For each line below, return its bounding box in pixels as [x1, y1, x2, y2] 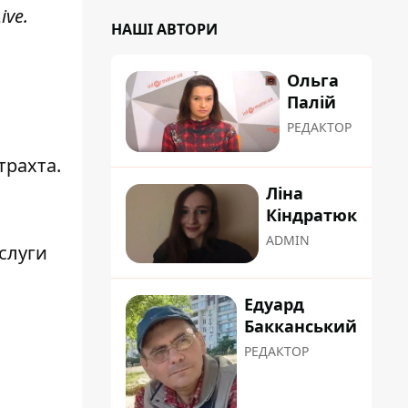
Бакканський [244, 315, 357, 338]
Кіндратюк [266, 204, 357, 227]
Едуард [244, 293, 304, 316]
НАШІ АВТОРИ [111, 19, 218, 39]
